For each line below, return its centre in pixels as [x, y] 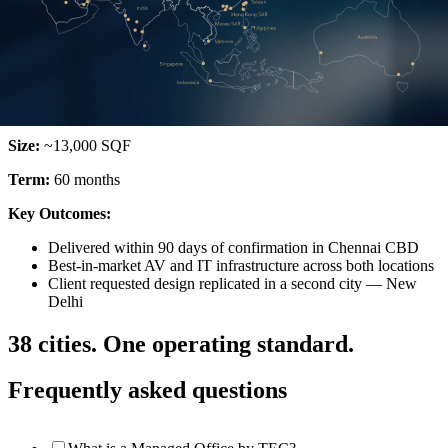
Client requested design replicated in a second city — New [232, 283]
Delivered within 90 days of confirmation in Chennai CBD [233, 247]
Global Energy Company [112, 72]
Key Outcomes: [59, 213]
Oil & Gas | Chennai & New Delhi [117, 34]
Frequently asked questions [147, 390]
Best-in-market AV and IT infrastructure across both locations [241, 265]
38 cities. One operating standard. [181, 343]
